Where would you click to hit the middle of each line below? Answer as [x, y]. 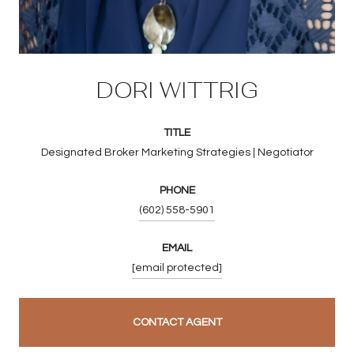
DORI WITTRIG [177, 90]
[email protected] [177, 267]
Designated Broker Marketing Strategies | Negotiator [177, 152]
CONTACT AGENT [177, 322]
